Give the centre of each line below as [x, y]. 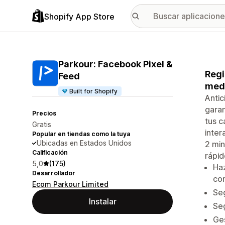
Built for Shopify [94, 91]
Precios [44, 113]
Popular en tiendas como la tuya [81, 134]
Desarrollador [54, 173]
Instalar [102, 201]
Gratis [42, 124]
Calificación [50, 152]
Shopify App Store [79, 16]
